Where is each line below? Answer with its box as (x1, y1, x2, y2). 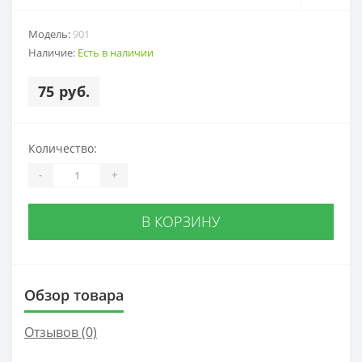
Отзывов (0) (24, 322, 97, 341)
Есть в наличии (78, 44, 154, 60)
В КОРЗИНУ (141, 211, 221, 231)
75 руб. (38, 81, 90, 101)
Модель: (28, 26, 73, 41)
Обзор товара (24, 284, 124, 305)
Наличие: (28, 44, 78, 60)
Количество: (28, 140, 97, 156)
